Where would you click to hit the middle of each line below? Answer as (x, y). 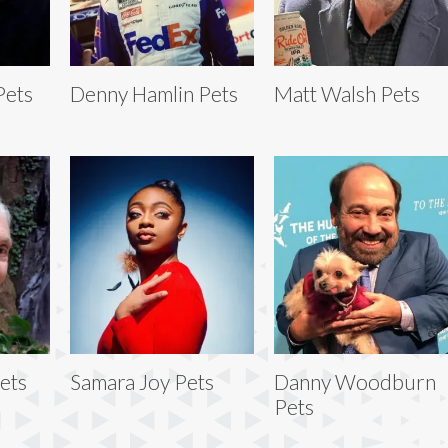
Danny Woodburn (354, 381)
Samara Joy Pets (141, 381)
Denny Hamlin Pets (153, 93)
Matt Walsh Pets (346, 93)
